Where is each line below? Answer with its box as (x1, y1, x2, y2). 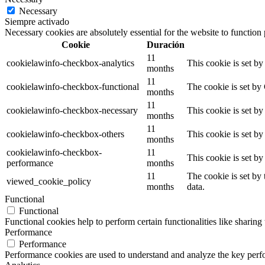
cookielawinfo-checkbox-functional (7, 81, 139, 92)
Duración (147, 39, 185, 50)
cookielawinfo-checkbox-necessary (7, 105, 138, 115)
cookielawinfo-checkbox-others (7, 128, 124, 139)
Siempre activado (5, 16, 69, 27)
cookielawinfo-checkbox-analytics (7, 57, 134, 68)
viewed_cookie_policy (7, 176, 91, 186)
